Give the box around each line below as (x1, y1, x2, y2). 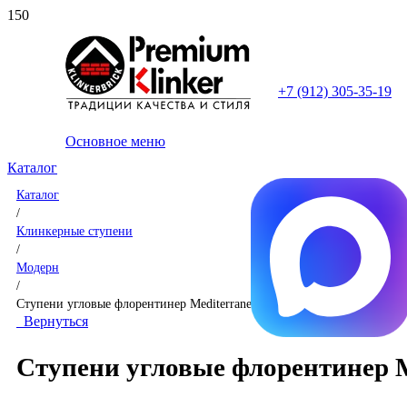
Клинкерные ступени (16, 223, 133, 238)
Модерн (16, 260, 59, 274)
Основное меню (65, 134, 165, 149)
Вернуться (16, 313, 88, 329)
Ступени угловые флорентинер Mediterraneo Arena (16, 296, 292, 311)
